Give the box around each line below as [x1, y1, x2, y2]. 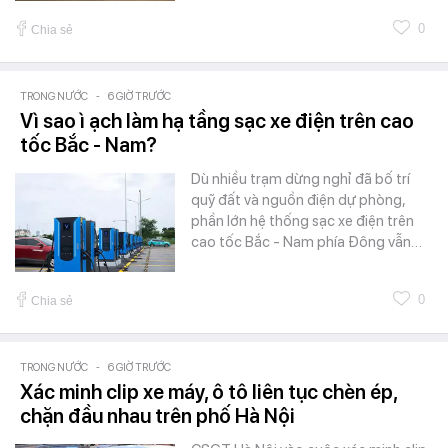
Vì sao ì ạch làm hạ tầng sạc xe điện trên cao [20, 108, 414, 133]
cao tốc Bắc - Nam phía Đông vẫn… [191, 232, 422, 251]
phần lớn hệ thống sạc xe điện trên [191, 211, 414, 230]
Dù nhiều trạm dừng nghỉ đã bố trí [191, 169, 410, 188]
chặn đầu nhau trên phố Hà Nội [20, 403, 295, 428]
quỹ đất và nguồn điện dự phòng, [191, 190, 405, 209]
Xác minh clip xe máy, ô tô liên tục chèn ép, [20, 379, 397, 404]
